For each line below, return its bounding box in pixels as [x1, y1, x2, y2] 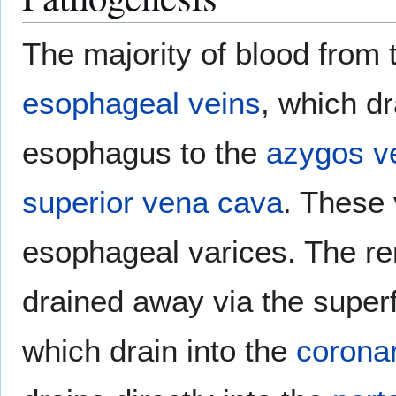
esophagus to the [22, 135, 266, 171]
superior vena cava [22, 185, 283, 220]
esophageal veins [22, 86, 261, 121]
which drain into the [22, 333, 296, 369]
